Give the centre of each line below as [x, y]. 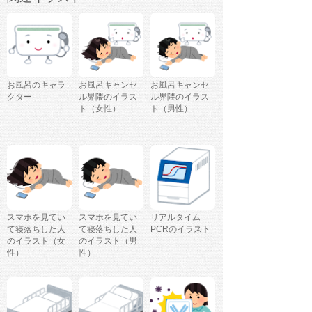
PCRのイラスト [180, 229]
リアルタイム [175, 217]
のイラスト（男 [108, 241]
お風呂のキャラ [36, 85]
